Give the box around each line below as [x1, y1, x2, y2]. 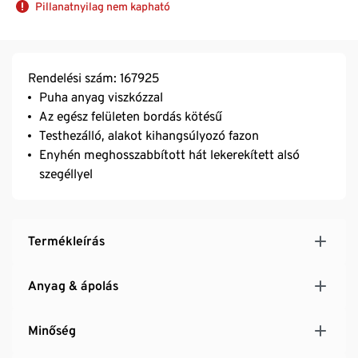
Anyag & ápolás [28, 278, 118, 294]
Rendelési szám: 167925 [28, 70, 159, 86]
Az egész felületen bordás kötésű [39, 109, 222, 125]
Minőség [28, 323, 76, 339]
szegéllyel [39, 166, 93, 182]
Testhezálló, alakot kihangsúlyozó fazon [39, 128, 259, 144]
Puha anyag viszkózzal [39, 89, 163, 105]
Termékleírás [28, 233, 105, 249]
